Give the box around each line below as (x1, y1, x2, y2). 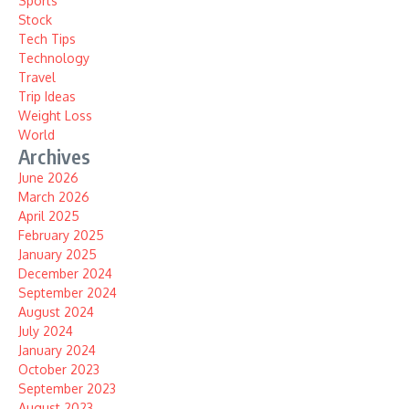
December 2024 (18, 265, 112, 281)
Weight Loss (18, 107, 92, 123)
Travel (18, 68, 56, 85)
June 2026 (18, 169, 79, 185)
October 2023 (18, 361, 100, 377)
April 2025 (18, 207, 79, 224)
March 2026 (18, 188, 89, 204)
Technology (18, 49, 89, 66)
